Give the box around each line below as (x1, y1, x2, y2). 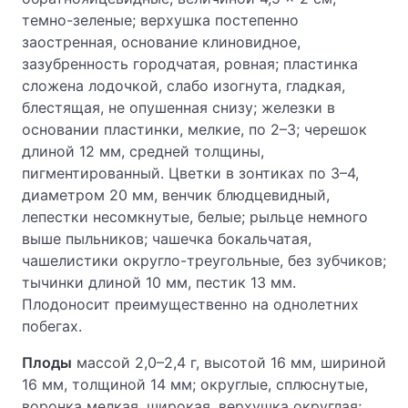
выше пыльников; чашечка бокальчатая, (22, 229, 311, 248)
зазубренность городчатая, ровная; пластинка (22, 55, 358, 73)
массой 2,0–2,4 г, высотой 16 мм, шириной (72, 353, 386, 372)
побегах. (22, 317, 82, 335)
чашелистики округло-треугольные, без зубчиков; (22, 251, 386, 270)
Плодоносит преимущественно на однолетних (22, 295, 359, 313)
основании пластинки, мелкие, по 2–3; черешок (22, 120, 367, 138)
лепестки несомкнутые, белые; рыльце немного (22, 208, 368, 226)
